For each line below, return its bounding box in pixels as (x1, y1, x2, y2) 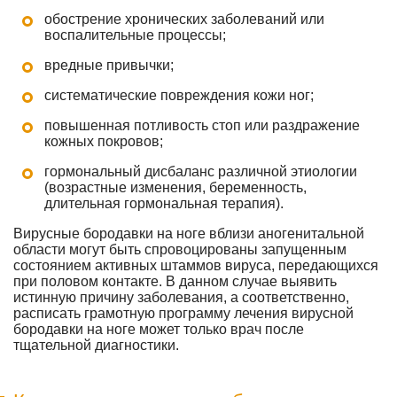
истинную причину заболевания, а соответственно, (13, 290, 349, 305)
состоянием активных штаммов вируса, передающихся (13, 258, 378, 273)
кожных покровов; (44, 134, 163, 149)
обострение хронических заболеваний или (44, 12, 324, 27)
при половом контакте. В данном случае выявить (13, 274, 337, 289)
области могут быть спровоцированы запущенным (13, 242, 346, 257)
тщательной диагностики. (13, 338, 179, 353)
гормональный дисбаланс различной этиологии (44, 164, 357, 179)
